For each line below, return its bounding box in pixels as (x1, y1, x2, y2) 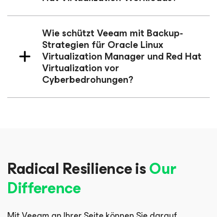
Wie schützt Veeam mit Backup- (42, 25, 183, 41)
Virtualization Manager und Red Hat (42, 48, 201, 64)
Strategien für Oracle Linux (42, 37, 163, 53)
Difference (7, 175, 81, 201)
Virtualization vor (42, 60, 119, 76)
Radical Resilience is (7, 156, 149, 182)
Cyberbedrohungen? (42, 72, 133, 88)
